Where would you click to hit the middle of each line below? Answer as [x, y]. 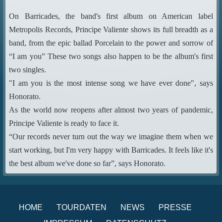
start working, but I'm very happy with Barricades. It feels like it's [111, 150]
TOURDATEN [81, 207]
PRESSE [175, 207]
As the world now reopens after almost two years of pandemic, [111, 110]
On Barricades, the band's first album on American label [111, 16]
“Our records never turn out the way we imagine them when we [111, 137]
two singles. [28, 70]
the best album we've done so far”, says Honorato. [87, 163]
